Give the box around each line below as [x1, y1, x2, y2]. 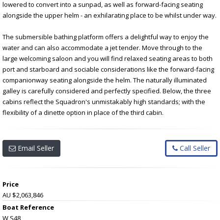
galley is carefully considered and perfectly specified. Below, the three [2, 86, 211, 95]
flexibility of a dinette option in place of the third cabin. [2, 108, 164, 117]
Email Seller [16, 143, 54, 153]
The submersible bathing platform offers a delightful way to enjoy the [2, 32, 209, 41]
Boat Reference [2, 202, 54, 212]
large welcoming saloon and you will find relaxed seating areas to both [2, 54, 213, 63]
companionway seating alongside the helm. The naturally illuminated [2, 75, 207, 84]
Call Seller [178, 143, 210, 153]
